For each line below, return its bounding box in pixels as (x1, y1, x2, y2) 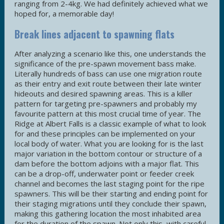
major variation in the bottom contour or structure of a (14, 148, 202, 159)
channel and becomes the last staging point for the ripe (14, 178, 204, 189)
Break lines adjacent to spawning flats (14, 26, 174, 42)
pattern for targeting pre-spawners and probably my (14, 98, 197, 109)
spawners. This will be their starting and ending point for (14, 188, 208, 199)
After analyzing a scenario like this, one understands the (14, 48, 206, 59)
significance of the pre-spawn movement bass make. (14, 58, 196, 69)
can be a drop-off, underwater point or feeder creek (14, 168, 194, 179)
